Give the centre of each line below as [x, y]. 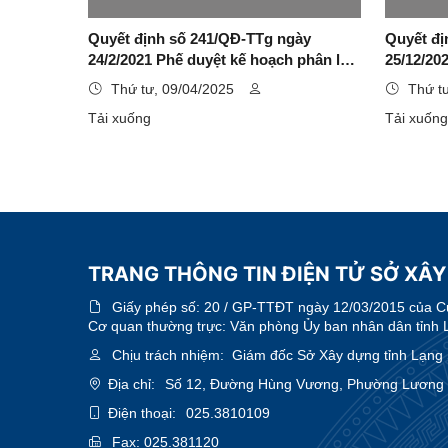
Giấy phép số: [158, 306]
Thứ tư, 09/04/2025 [172, 88]
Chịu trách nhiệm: [168, 354]
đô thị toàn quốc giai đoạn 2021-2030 [215, 80]
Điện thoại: [142, 412]
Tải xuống [119, 117]
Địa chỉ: [131, 383]
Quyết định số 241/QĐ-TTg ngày [199, 38]
